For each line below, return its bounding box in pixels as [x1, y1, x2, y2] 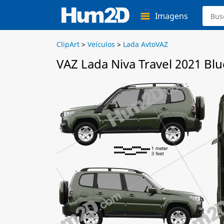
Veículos [87, 39, 115, 49]
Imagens [155, 10, 188, 21]
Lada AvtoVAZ [123, 39, 168, 49]
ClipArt [56, 39, 79, 49]
